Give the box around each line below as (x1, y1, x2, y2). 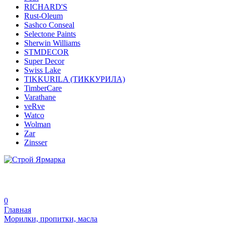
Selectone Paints (24, 30, 76, 38)
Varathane (24, 93, 56, 101)
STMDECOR (24, 48, 69, 56)
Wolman (24, 120, 51, 129)
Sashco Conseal (24, 21, 74, 29)
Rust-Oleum (24, 12, 63, 20)
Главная (4, 205, 31, 214)
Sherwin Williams (24, 39, 80, 47)
